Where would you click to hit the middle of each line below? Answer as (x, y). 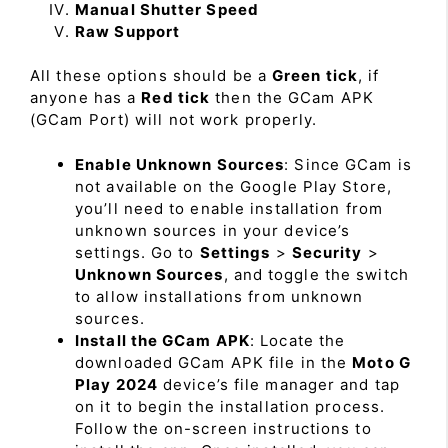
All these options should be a (151, 76)
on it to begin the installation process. (230, 406)
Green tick (315, 76)
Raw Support (128, 31)
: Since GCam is (348, 164)
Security (327, 252)
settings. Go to (137, 252)
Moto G (381, 362)
